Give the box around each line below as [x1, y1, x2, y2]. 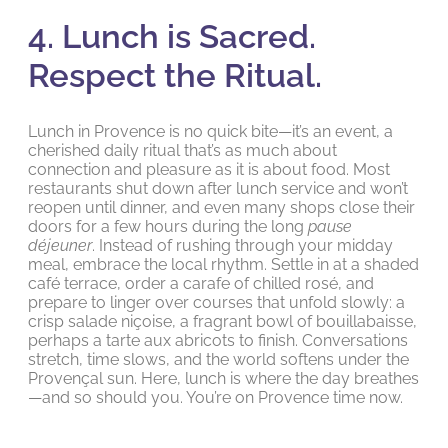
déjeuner [28, 235, 92, 255]
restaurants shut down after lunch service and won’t [28, 178, 408, 198]
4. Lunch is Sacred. [28, 16, 316, 56]
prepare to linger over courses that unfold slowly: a [28, 292, 405, 312]
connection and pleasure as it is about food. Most [28, 159, 390, 179]
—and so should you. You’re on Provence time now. [28, 387, 403, 407]
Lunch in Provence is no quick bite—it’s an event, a [28, 121, 393, 141]
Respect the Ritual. [28, 55, 322, 95]
